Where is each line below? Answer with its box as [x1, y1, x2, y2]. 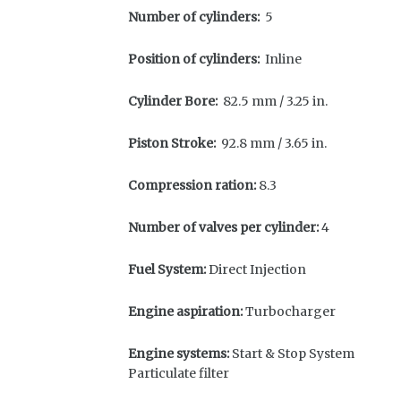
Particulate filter [128, 365, 229, 381]
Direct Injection [206, 261, 306, 277]
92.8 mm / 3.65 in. [216, 135, 327, 151]
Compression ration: [128, 177, 256, 193]
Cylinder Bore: [128, 93, 218, 109]
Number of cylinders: [128, 9, 260, 25]
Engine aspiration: [128, 303, 243, 320]
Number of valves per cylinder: [128, 219, 321, 235]
